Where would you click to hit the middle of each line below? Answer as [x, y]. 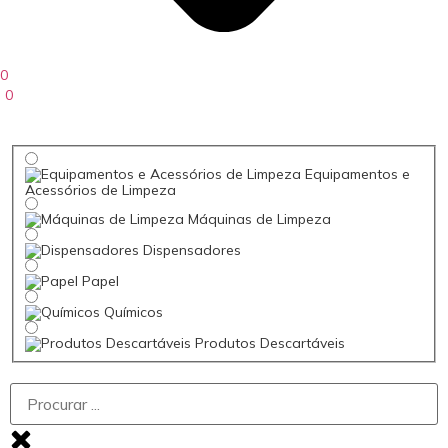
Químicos [133, 311]
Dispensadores [191, 249]
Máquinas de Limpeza [259, 218]
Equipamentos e [357, 173]
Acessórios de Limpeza [100, 189]
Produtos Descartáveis [269, 342]
